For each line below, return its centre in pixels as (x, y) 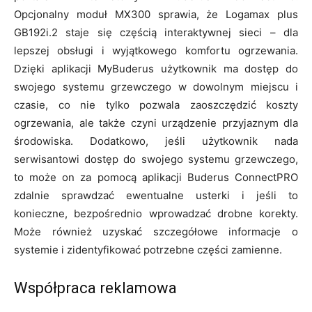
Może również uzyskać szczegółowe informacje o (156, 231)
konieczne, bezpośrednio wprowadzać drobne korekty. (156, 213)
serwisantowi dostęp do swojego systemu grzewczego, (156, 159)
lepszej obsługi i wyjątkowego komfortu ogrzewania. (156, 50)
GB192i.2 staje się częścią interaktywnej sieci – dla (156, 32)
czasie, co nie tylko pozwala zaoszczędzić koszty (156, 104)
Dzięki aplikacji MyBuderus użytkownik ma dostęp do (156, 68)
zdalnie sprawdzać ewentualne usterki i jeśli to (156, 195)
